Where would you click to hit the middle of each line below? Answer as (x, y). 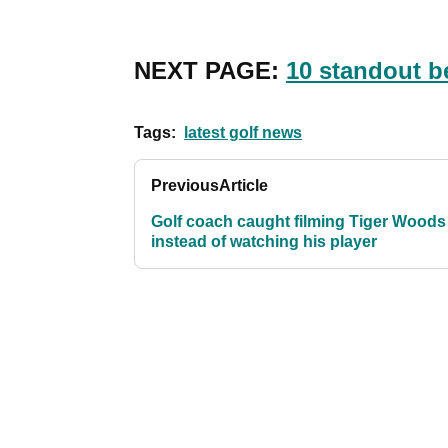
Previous (185, 186)
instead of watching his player (264, 242)
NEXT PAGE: (210, 71)
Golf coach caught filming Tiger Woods (298, 222)
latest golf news (243, 133)
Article (243, 186)
